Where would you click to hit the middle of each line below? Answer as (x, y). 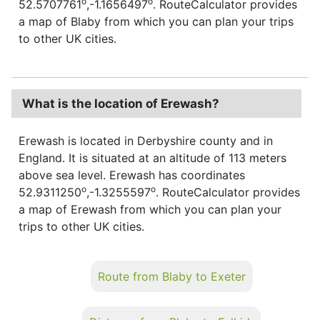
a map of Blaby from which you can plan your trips (156, 21)
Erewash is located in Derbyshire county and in (146, 140)
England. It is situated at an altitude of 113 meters (152, 157)
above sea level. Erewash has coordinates (132, 175)
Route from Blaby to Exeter (171, 276)
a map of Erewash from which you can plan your (150, 209)
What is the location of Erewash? (121, 103)
